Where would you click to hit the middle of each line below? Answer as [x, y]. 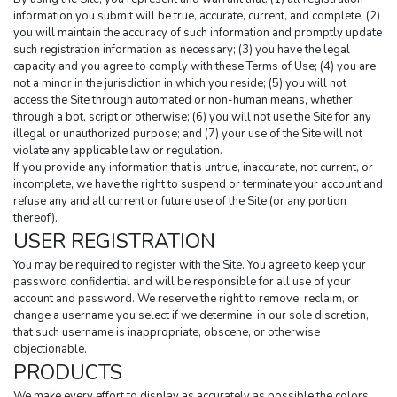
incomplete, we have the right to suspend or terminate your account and [198, 185]
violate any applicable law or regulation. [118, 151]
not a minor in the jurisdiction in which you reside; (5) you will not [180, 84]
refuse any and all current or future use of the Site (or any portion [180, 202]
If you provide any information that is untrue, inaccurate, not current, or [193, 168]
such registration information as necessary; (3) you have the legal [182, 50]
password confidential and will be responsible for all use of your [182, 282]
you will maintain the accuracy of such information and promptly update [198, 33]
